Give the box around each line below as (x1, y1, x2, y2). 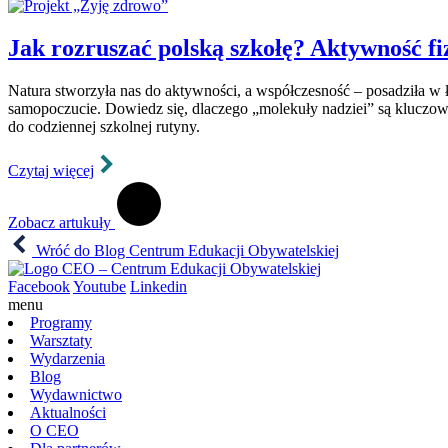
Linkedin (130, 277, 187, 295)
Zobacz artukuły (8, 213, 115, 231)
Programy (30, 313, 92, 331)
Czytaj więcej (8, 161, 94, 179)
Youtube (73, 277, 126, 295)
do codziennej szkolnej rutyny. (8, 117, 200, 135)
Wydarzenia (30, 349, 105, 367)
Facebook (8, 277, 70, 295)
